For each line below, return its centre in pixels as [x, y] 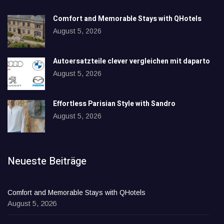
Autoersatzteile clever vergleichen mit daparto [131, 61]
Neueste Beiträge [47, 161]
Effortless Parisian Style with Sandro [114, 104]
